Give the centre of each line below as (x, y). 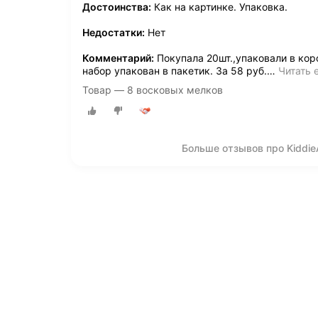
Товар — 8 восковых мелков (153, 90)
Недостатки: (114, 33)
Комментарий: (118, 58)
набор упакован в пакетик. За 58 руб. (175, 71)
